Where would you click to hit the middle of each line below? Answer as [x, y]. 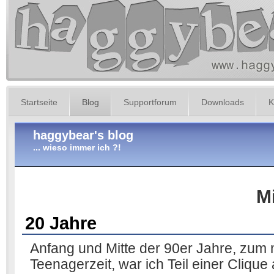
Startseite [39, 102]
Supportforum [150, 102]
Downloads [223, 102]
